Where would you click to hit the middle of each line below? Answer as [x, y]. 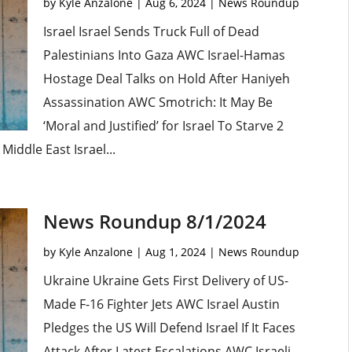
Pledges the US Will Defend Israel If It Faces [169, 328]
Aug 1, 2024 [175, 252]
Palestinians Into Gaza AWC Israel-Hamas [164, 55]
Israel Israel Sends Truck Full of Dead [151, 32]
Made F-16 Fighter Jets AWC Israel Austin [161, 304]
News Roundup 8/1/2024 [154, 222]
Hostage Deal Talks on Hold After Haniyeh [166, 79]
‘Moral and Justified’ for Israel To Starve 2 [163, 126]
